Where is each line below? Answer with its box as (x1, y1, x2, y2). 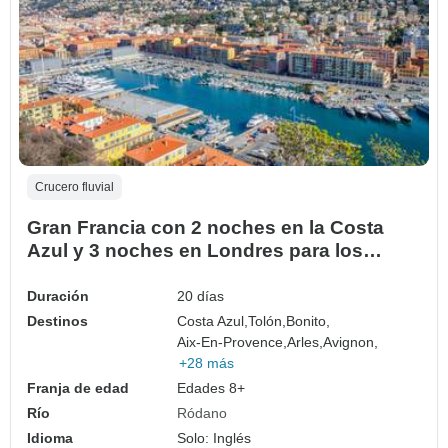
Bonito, (286, 313, 331, 330)
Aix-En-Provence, (177, 334, 288, 351)
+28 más (179, 355, 235, 372)
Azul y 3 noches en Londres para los (27, 240, 363, 262)
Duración (27, 288, 89, 305)
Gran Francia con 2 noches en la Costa (27, 217, 384, 239)
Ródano (177, 405, 228, 422)
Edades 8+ (177, 380, 246, 397)
